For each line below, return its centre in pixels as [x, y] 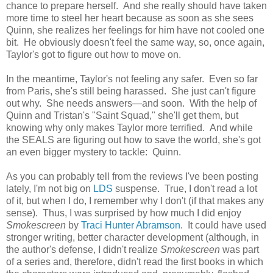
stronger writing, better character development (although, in [133, 237]
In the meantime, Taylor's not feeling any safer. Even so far [132, 79]
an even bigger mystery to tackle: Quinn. [96, 152]
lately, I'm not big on [50, 188]
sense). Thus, [38, 213]
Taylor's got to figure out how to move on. [95, 54]
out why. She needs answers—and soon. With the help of [131, 103]
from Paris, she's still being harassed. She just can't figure [131, 91]
